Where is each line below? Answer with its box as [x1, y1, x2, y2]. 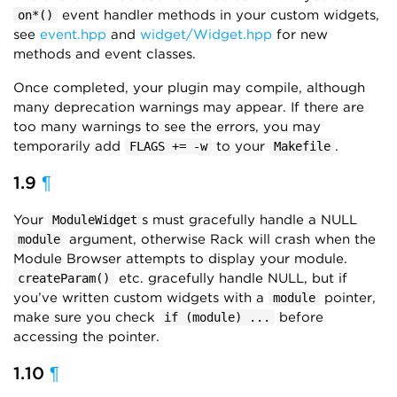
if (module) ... [164, 310, 270, 324]
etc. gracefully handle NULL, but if [114, 270, 347, 286]
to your [212, 138, 269, 154]
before [275, 309, 323, 325]
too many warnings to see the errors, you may [13, 119, 321, 135]
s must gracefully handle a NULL [142, 212, 357, 228]
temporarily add [13, 138, 125, 154]
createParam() [18, 271, 110, 285]
